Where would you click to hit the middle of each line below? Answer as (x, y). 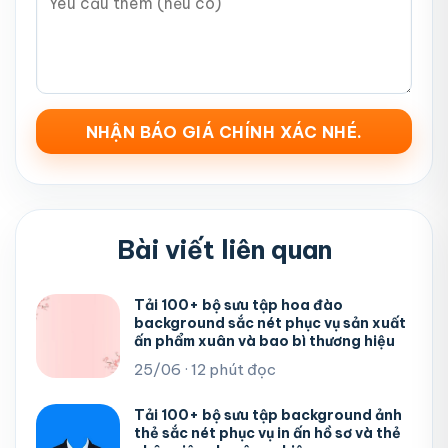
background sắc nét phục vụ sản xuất (270, 323)
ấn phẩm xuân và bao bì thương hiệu (264, 341)
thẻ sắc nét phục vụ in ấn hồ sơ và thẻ (267, 433)
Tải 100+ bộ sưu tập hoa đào (238, 305)
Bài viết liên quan (224, 250)
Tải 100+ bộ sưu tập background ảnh (268, 415)
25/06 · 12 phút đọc (205, 370)
